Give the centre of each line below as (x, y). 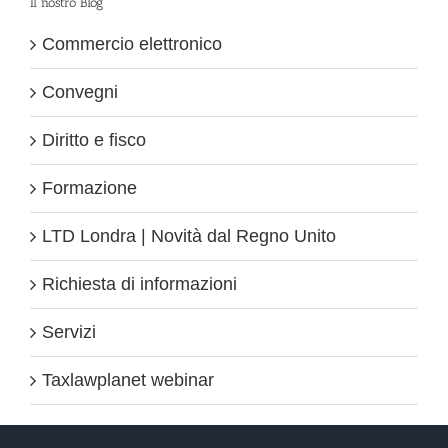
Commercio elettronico (132, 43)
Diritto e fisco (94, 139)
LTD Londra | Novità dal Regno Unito (189, 235)
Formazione (89, 187)
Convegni (80, 91)
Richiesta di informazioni (139, 283)
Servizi (69, 331)
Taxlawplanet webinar (128, 379)
